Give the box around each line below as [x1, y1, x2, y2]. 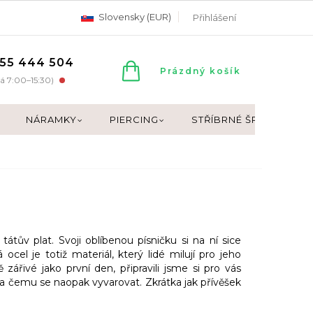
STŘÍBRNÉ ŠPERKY [191, 114, 285, 125]
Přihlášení [193, 12, 236, 23]
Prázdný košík [160, 65, 241, 76]
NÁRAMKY [26, 114, 77, 125]
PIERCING [110, 114, 159, 125]
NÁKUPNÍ [159, 59, 214, 73]
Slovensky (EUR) [96, 10, 171, 22]
